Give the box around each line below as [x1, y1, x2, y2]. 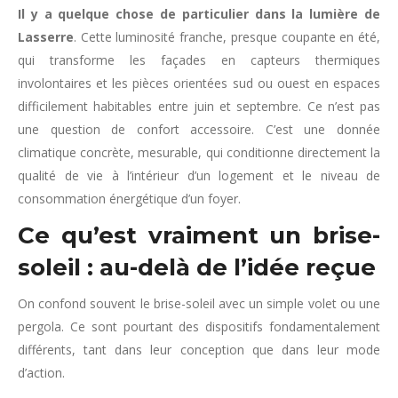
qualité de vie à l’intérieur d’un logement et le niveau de [18, 167, 380, 184]
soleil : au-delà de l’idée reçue [18, 253, 376, 282]
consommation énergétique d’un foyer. [18, 190, 241, 207]
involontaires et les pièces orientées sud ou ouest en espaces [18, 75, 380, 92]
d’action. [18, 364, 65, 381]
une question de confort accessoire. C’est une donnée [18, 121, 380, 138]
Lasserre [18, 28, 74, 45]
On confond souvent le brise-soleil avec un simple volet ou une [18, 295, 380, 312]
